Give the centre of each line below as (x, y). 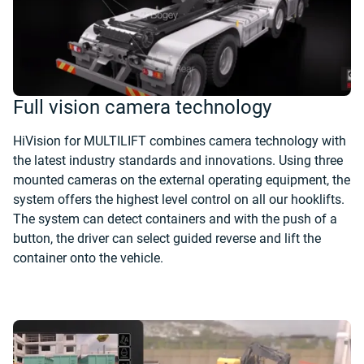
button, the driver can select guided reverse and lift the (167, 238)
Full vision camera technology (142, 107)
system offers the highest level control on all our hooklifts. (179, 199)
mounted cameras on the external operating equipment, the (182, 180)
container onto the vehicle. (88, 258)
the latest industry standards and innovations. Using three (178, 160)
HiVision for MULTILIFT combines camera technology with (180, 141)
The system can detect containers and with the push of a (175, 219)
